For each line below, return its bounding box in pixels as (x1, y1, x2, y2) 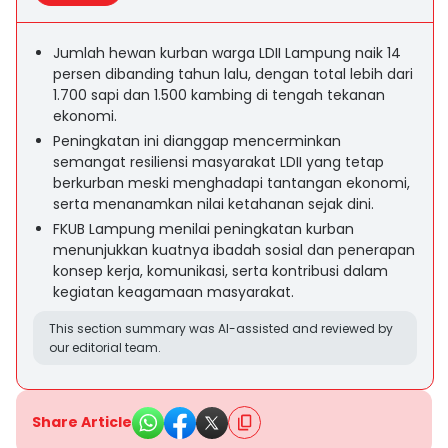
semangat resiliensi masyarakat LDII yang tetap (53, 152, 384, 172)
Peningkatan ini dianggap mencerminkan (53, 131, 341, 151)
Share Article (32, 412, 132, 432)
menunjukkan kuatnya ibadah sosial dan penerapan (53, 240, 415, 260)
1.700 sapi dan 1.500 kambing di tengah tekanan (53, 85, 385, 105)
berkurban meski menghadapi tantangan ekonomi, (53, 173, 410, 193)
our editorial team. (49, 339, 161, 356)
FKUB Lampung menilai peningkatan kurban (53, 219, 354, 239)
